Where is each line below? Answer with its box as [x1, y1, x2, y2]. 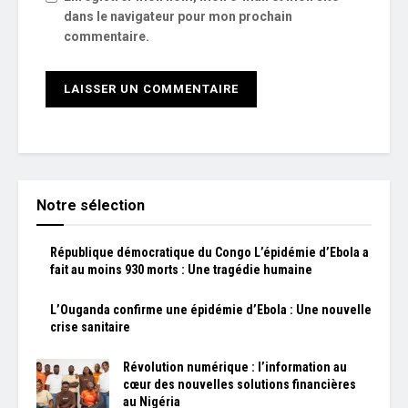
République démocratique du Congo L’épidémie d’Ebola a [50, 244, 369, 260]
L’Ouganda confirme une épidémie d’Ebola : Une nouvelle [50, 301, 372, 317]
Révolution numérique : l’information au [123, 359, 347, 374]
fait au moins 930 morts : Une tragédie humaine [50, 261, 312, 277]
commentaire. [64, 28, 149, 44]
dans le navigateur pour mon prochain [64, 8, 292, 24]
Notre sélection [36, 196, 145, 214]
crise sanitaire [50, 319, 130, 334]
